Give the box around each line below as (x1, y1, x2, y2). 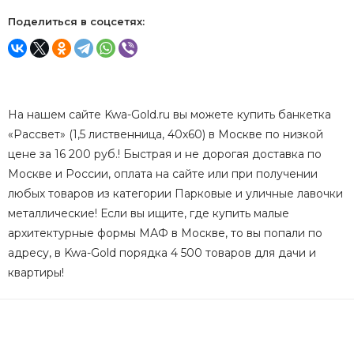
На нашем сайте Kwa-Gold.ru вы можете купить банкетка (8, 107, 331, 122)
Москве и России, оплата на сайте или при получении (8, 166, 318, 181)
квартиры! (8, 265, 64, 280)
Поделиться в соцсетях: (8, 14, 145, 28)
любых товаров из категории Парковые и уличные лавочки (8, 186, 343, 201)
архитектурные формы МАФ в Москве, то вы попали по (8, 225, 322, 240)
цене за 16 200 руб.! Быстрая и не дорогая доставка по (8, 146, 322, 161)
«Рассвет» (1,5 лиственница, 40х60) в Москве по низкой (8, 126, 323, 141)
